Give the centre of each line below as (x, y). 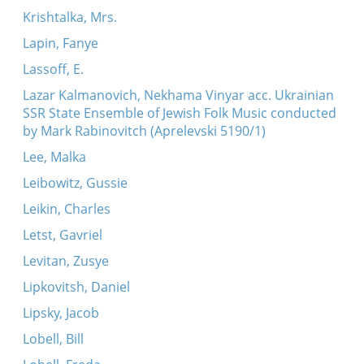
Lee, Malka (54, 157)
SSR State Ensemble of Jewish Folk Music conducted (179, 113)
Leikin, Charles (66, 209)
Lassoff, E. (53, 69)
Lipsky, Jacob (61, 313)
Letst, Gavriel (62, 235)
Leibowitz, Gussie (75, 183)
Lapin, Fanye (60, 43)
